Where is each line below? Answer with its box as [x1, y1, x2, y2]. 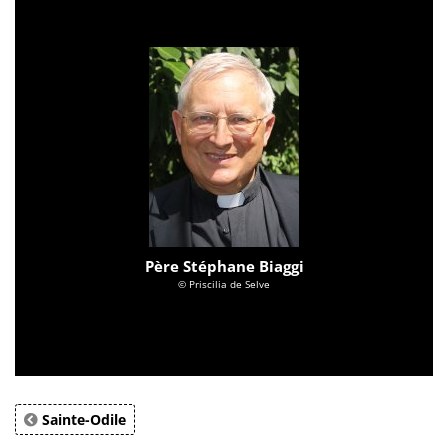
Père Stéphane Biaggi [144, 255, 304, 276]
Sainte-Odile [38, 409, 126, 429]
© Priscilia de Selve [178, 276, 270, 291]
